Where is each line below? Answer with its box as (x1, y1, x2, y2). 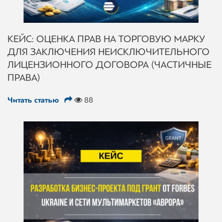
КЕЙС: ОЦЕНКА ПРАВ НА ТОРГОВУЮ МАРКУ (7, 33, 205, 45)
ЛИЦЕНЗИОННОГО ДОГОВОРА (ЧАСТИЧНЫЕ (7, 59, 212, 70)
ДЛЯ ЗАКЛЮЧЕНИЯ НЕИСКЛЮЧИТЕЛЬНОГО (7, 46, 210, 57)
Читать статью (7, 96, 61, 105)
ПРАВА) (7, 72, 40, 83)
